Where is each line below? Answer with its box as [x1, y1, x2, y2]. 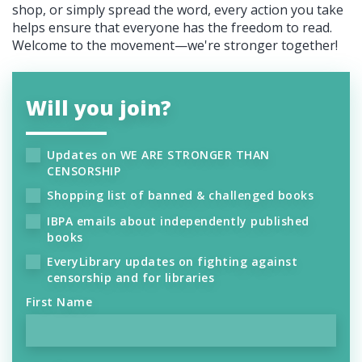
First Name [26, 294, 92, 310]
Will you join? [26, 94, 171, 122]
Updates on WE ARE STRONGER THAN [47, 147, 270, 163]
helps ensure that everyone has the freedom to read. [12, 19, 332, 37]
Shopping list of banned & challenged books [47, 187, 316, 204]
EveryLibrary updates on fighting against [47, 254, 297, 270]
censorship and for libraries [47, 270, 214, 286]
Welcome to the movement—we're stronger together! [12, 36, 338, 55]
